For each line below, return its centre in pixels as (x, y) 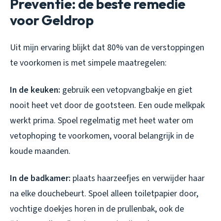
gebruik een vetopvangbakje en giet (126, 90)
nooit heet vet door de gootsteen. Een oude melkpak (107, 106)
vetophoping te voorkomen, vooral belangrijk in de (102, 136)
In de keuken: (35, 90)
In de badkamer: (40, 179)
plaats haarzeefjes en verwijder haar (138, 179)
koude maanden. (40, 151)
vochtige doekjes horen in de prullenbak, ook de (97, 209)
